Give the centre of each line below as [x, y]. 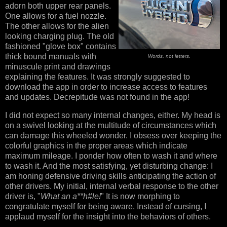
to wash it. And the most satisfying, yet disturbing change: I [109, 166]
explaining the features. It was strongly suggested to [98, 77]
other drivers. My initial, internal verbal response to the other [112, 186]
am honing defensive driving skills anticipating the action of [110, 176]
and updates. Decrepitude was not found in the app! [97, 97]
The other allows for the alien [57, 26]
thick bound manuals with [51, 57]
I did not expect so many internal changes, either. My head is [113, 116]
